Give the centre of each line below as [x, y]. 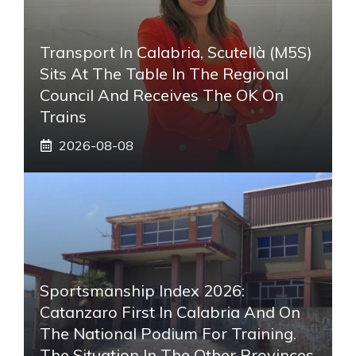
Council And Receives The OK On [162, 95]
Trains [63, 116]
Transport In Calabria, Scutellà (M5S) [176, 52]
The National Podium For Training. [168, 333]
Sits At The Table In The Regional [164, 73]
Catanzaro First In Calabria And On [170, 311]
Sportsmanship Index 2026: [142, 290]
